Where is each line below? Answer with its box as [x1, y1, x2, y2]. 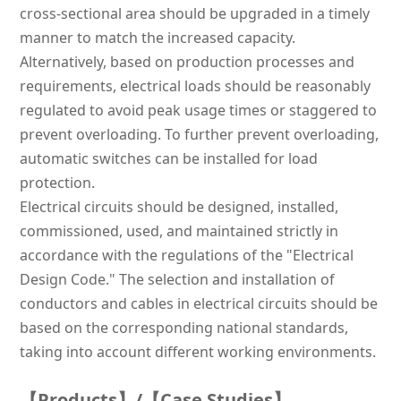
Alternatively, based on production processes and [19, 52, 354, 73]
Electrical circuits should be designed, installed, [19, 197, 338, 218]
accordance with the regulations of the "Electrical [19, 245, 354, 266]
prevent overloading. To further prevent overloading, [19, 124, 379, 145]
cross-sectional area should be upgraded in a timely [19, 4, 370, 24]
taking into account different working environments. [19, 342, 376, 363]
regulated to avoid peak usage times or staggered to [19, 100, 377, 121]
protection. [19, 173, 95, 193]
